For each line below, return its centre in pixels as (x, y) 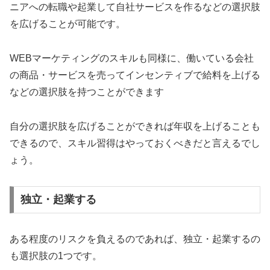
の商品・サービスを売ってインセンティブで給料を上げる (135, 75)
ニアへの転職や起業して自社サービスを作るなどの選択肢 (135, 7)
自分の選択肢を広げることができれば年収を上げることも (135, 126)
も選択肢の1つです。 (56, 256)
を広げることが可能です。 (67, 24)
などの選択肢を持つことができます (87, 92)
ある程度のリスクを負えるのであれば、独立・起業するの (135, 239)
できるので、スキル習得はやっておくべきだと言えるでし (135, 143)
